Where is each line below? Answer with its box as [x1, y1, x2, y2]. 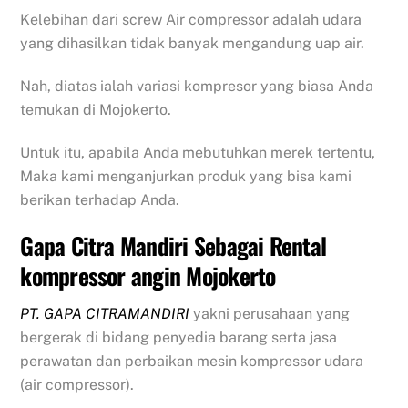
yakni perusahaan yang [189, 305, 351, 323]
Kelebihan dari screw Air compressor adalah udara [20, 10, 362, 28]
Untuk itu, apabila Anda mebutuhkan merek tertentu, [20, 143, 376, 161]
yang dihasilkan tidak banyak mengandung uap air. [20, 34, 365, 52]
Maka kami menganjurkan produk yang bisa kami [20, 167, 352, 185]
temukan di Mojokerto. [20, 100, 172, 118]
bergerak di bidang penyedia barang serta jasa [20, 329, 338, 347]
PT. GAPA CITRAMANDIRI [20, 305, 190, 323]
